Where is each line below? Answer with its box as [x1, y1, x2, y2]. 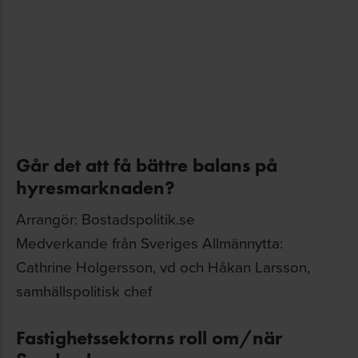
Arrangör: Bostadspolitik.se [16, 208, 195, 229]
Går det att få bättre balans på [16, 153, 277, 177]
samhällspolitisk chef [16, 280, 152, 301]
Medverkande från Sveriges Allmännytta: [16, 232, 283, 253]
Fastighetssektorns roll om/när [16, 326, 282, 349]
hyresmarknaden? [16, 176, 175, 199]
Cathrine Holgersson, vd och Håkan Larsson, [16, 256, 310, 277]
